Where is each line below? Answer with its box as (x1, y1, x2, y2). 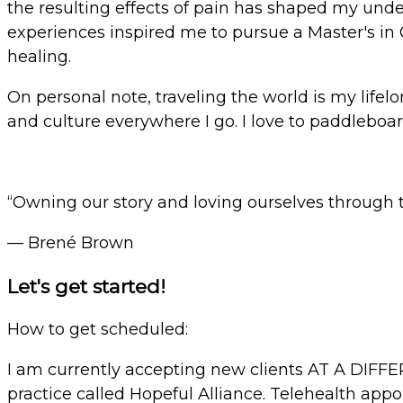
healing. (7, 47, 71, 67)
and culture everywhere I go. (7, 112, 237, 132)
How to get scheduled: (7, 319, 188, 340)
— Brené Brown (7, 233, 134, 254)
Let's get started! (7, 275, 166, 299)
